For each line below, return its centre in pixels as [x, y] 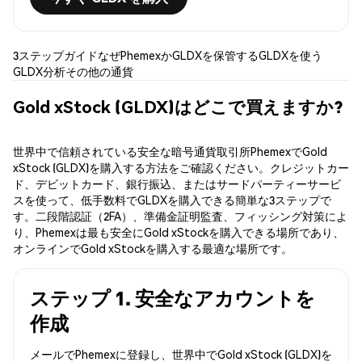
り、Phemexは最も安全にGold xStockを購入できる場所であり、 [179, 232]
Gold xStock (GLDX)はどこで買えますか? [178, 106]
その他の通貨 [99, 72]
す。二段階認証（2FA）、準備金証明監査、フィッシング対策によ [180, 216]
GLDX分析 [39, 72]
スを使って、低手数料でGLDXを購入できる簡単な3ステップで [172, 200]
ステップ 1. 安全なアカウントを [173, 298]
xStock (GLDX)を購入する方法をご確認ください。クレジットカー [181, 168]
